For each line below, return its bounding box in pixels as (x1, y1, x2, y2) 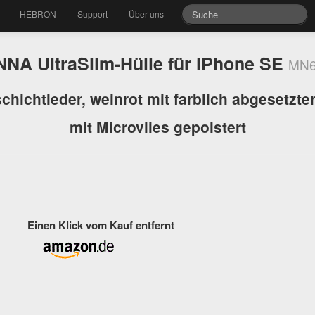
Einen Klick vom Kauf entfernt (27, 217, 174, 233)
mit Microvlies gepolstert (69, 116, 246, 137)
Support (77, 8, 108, 20)
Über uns (129, 8, 165, 20)
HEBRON (20, 8, 57, 20)
